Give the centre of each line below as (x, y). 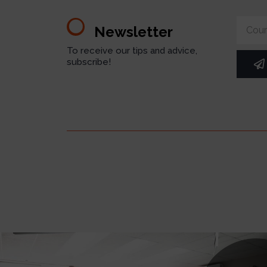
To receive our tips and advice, (132, 51)
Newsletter (133, 32)
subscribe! (89, 62)
